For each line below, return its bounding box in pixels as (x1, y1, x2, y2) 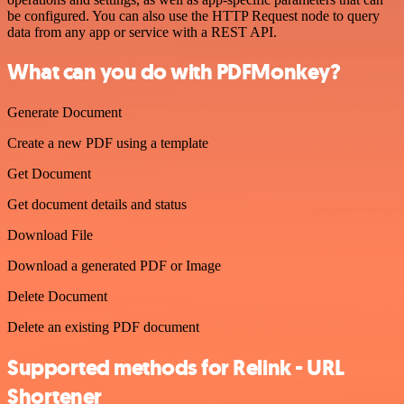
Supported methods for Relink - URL (7, 353, 344, 383)
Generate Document (7, 105, 122, 121)
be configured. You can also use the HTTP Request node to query (7, 7, 380, 23)
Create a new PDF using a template (7, 135, 208, 151)
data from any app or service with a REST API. (7, 23, 277, 40)
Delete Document (7, 289, 107, 305)
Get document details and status (7, 197, 187, 213)
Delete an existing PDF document (7, 319, 199, 335)
